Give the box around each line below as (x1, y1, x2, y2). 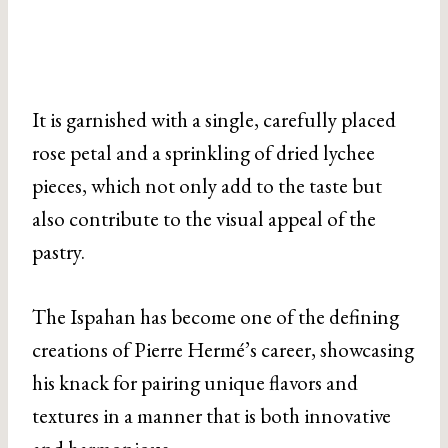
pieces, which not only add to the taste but (32, 172, 382, 200)
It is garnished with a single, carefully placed (32, 106, 396, 134)
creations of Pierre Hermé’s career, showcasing (32, 336, 414, 364)
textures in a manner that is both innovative (32, 402, 391, 430)
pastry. (32, 238, 85, 266)
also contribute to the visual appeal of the (32, 205, 376, 233)
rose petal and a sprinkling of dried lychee (32, 139, 375, 167)
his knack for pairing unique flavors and (32, 369, 358, 397)
